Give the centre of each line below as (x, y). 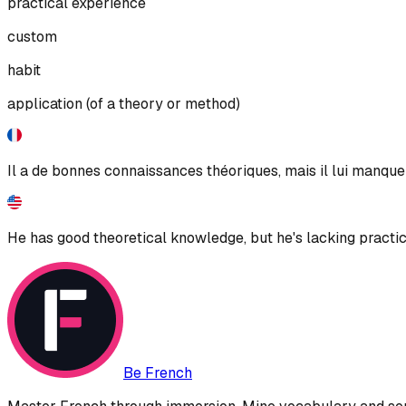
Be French (158, 372)
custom (32, 36)
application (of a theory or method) (124, 103)
